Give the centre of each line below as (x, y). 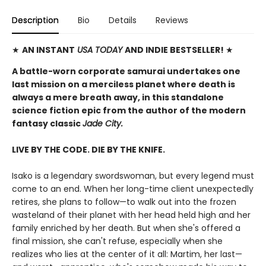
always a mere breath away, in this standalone (118, 97)
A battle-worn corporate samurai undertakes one (126, 71)
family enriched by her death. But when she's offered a (126, 228)
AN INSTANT (48, 50)
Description (35, 20)
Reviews (172, 20)
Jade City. (104, 123)
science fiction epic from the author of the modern (129, 110)
